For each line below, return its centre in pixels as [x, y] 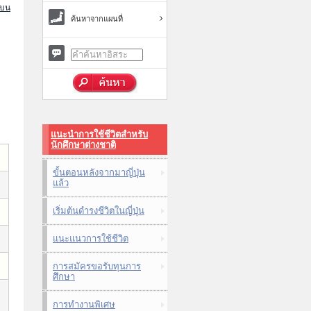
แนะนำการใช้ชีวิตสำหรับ [99, 134]
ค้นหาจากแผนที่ [97, 19]
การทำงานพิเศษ [84, 304]
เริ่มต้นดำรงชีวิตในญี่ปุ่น [99, 211]
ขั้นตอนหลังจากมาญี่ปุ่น [99, 173]
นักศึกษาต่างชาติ [83, 145]
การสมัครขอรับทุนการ [97, 266]
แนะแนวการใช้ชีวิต [91, 238]
